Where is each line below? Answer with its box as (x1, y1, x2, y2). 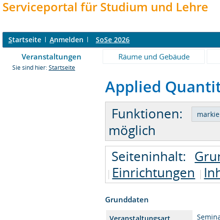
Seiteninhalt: (111, 147, 187, 165)
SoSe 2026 (96, 35, 130, 44)
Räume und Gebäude (118, 52, 190, 61)
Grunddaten (105, 194, 149, 204)
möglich (109, 121, 156, 139)
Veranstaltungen (22, 52, 82, 61)
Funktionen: (111, 104, 183, 122)
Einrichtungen (112, 163, 195, 181)
